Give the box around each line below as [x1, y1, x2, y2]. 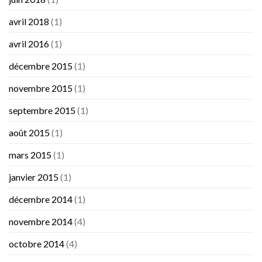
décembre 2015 [9, 60, 73, 72]
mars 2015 [9, 149, 51, 161]
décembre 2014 [9, 194, 73, 205]
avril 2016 [9, 38, 49, 50]
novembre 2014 [9, 216, 73, 227]
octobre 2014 [9, 238, 64, 250]
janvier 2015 [9, 171, 58, 183]
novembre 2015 [9, 82, 73, 94]
